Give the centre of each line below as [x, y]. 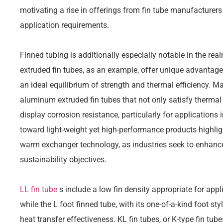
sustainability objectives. [63, 159]
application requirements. [64, 25]
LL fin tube [39, 189]
